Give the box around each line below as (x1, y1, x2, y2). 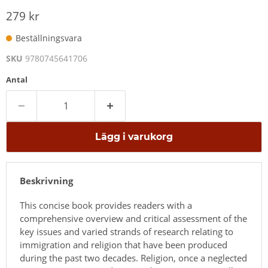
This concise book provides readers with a (19, 199, 192, 212)
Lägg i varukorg (95, 131, 173, 142)
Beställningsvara (16, 32, 83, 44)
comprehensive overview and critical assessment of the (19, 212, 247, 225)
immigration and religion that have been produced (19, 239, 227, 251)
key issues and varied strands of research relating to (19, 226, 233, 238)
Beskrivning (19, 174, 73, 187)
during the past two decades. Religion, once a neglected (19, 252, 247, 264)
